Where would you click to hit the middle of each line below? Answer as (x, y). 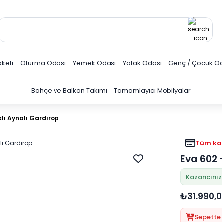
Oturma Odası (43, 63)
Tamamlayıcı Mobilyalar (152, 90)
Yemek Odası (94, 63)
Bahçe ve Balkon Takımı (69, 90)
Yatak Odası (142, 63)
